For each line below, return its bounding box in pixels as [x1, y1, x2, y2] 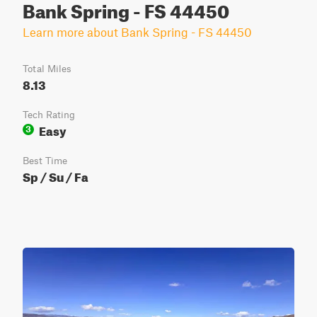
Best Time [23, 155, 67, 166]
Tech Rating [23, 109, 75, 120]
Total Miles [23, 63, 71, 74]
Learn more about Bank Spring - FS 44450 [23, 25, 252, 39]
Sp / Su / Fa [23, 166, 88, 185]
